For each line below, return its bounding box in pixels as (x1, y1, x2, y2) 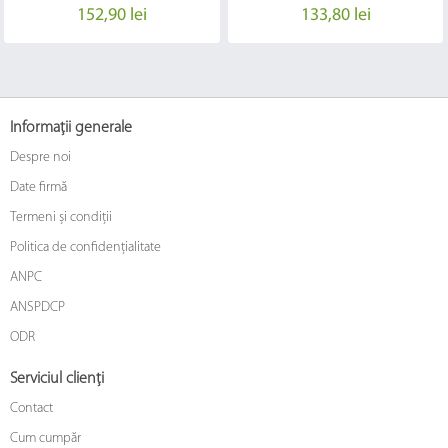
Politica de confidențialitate (10, 239, 161, 255)
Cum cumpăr (10, 430, 81, 446)
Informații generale (10, 119, 132, 136)
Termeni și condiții (10, 209, 112, 225)
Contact (10, 400, 53, 416)
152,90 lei (76, 6, 147, 26)
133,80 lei (300, 6, 371, 26)
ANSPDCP (10, 299, 65, 315)
